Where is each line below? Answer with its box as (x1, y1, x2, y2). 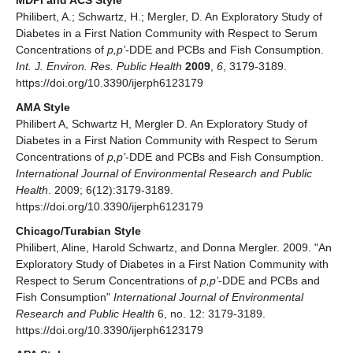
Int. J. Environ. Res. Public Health (16, 60, 182, 73)
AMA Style (16, 101, 70, 114)
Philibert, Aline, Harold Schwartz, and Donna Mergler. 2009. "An (16, 241, 332, 255)
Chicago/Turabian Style (16, 225, 141, 238)
